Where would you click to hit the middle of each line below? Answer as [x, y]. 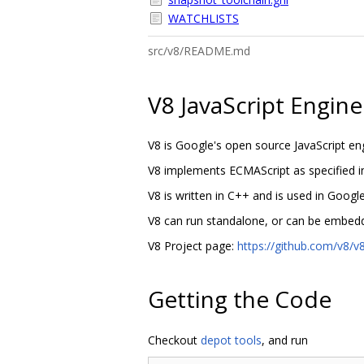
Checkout [174, 340]
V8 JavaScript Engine [255, 104]
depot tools [231, 340]
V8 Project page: [193, 245]
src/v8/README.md [199, 51]
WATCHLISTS [204, 18]
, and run [285, 340]
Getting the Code [240, 299]
